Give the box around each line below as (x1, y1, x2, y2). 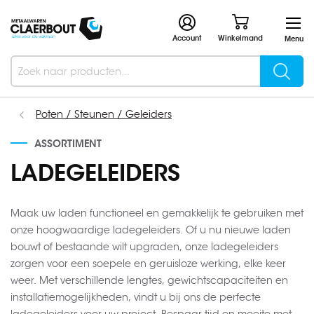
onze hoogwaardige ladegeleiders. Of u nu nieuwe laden (11, 224, 291, 236)
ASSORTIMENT (34, 137, 102, 150)
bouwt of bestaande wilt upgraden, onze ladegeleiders (11, 240, 278, 253)
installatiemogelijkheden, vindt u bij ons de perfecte (11, 291, 261, 303)
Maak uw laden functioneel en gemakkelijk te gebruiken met (11, 207, 303, 219)
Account (172, 34, 201, 43)
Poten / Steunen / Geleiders (36, 108, 172, 121)
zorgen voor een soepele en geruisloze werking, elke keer (11, 257, 286, 270)
